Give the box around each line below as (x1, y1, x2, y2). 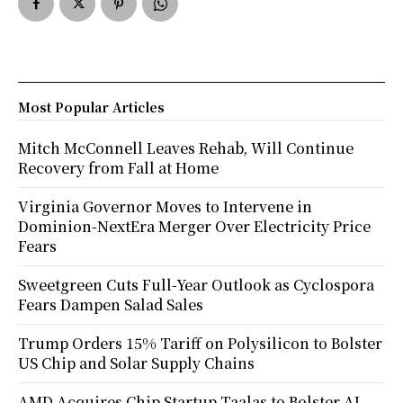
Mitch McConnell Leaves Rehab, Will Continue (18, 137, 354, 158)
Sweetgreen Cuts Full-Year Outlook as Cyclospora (18, 273, 374, 295)
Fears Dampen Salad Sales (18, 293, 203, 315)
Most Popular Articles (18, 97, 165, 116)
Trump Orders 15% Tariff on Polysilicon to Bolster (18, 332, 382, 354)
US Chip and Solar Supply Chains (18, 352, 255, 373)
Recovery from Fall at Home (18, 157, 219, 178)
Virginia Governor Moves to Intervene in (18, 195, 312, 217)
